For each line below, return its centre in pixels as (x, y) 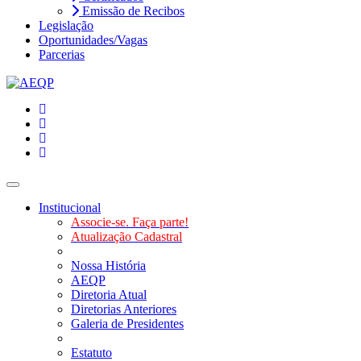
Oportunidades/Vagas (93, 40)
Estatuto (91, 353)
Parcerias (62, 54)
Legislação (66, 25)
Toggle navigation (53, 190)
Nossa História (108, 266)
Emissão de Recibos (132, 11)
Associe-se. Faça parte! (130, 222)
